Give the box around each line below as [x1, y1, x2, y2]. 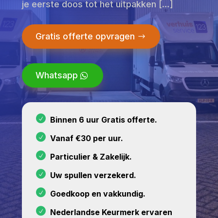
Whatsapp [35, 70, 78, 80]
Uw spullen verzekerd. [50, 170, 136, 180]
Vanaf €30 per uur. [50, 133, 123, 143]
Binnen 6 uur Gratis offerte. [50, 114, 157, 125]
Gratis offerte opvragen [35, 31, 135, 41]
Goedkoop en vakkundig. [50, 188, 145, 199]
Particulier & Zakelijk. [50, 151, 132, 162]
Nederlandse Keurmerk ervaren [50, 207, 172, 217]
